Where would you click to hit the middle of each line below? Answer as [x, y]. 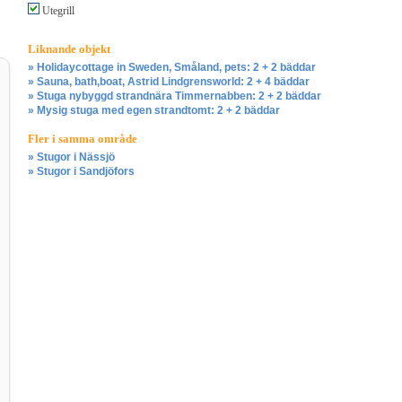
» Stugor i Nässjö [71, 157]
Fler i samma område [83, 139]
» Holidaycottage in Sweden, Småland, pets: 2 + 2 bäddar [172, 68]
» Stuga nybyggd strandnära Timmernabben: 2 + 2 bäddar [175, 96]
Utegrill [57, 11]
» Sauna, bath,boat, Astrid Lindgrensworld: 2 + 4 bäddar [169, 82]
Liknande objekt [69, 49]
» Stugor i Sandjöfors [81, 172]
